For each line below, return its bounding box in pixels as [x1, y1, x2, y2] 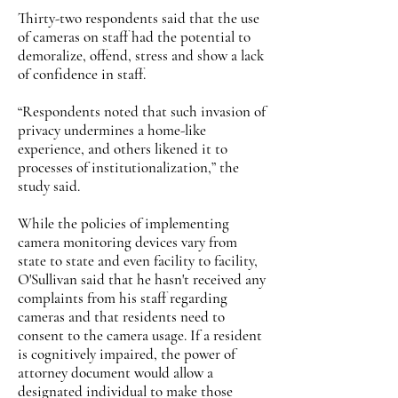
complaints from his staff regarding [18, 289, 227, 307]
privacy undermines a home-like [18, 121, 206, 139]
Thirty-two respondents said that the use [18, 9, 259, 28]
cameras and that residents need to [18, 307, 225, 326]
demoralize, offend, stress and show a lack [18, 46, 264, 65]
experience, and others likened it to [18, 139, 227, 158]
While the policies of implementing [18, 214, 229, 233]
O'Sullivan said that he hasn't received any [18, 270, 266, 289]
